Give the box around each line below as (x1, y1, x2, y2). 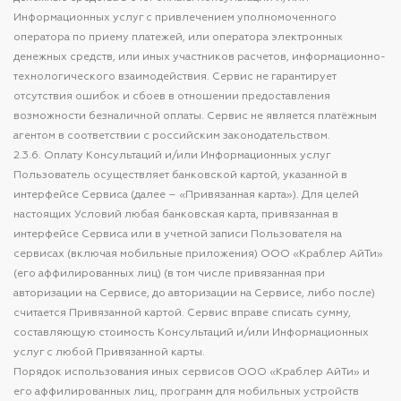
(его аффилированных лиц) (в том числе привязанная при (13, 269, 325, 279)
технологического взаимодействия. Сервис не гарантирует (13, 72, 337, 82)
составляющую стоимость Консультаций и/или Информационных (13, 328, 369, 338)
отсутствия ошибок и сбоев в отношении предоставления (13, 91, 330, 102)
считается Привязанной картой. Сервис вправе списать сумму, (13, 308, 351, 319)
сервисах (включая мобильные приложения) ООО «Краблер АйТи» (13, 249, 383, 260)
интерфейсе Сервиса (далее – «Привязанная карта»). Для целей (13, 190, 359, 200)
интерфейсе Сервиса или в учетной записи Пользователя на (13, 229, 342, 240)
